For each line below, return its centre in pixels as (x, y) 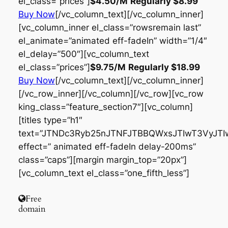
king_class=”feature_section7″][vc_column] (105, 107)
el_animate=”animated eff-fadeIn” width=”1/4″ (112, 40)
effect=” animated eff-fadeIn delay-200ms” (107, 146)
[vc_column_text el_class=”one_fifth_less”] (104, 173)
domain (32, 209)
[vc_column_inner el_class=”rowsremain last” (109, 27)
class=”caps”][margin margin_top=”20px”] (102, 160)
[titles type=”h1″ (50, 120)
